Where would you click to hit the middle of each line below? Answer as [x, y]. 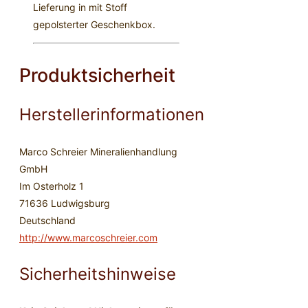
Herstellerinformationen [112, 115]
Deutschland [47, 221]
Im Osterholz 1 [52, 186]
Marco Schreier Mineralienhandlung [98, 152]
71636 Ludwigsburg [65, 203]
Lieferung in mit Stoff [80, 8]
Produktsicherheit [97, 76]
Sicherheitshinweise [98, 274]
